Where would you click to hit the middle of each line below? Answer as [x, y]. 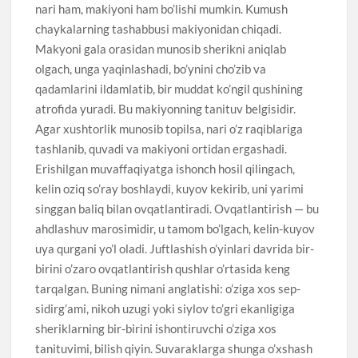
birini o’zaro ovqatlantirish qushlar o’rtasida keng [163, 268]
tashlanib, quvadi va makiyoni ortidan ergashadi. [161, 148]
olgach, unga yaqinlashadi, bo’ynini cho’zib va [151, 68]
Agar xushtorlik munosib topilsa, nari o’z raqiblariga [169, 128]
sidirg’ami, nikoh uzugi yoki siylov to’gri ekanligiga [165, 308]
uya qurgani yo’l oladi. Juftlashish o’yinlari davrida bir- [175, 248]
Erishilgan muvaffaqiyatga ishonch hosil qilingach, [165, 168]
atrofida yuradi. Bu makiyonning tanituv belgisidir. [166, 108]
